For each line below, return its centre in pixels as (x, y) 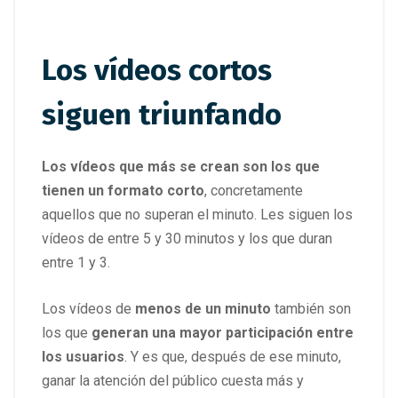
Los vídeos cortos (157, 70)
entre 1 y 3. (76, 262)
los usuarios (83, 356)
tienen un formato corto (123, 190)
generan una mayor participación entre (221, 332)
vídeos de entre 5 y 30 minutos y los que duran (187, 238)
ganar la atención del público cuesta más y (173, 380)
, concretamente (254, 190)
